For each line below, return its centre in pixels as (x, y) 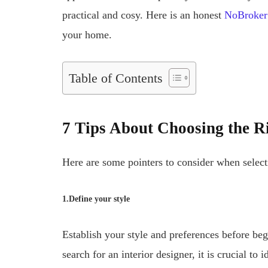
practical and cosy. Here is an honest (144, 15)
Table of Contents (116, 79)
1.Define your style (96, 199)
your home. (87, 35)
